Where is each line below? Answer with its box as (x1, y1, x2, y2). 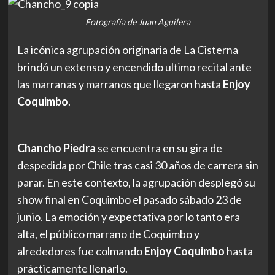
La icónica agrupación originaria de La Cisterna (17, 42, 238, 56)
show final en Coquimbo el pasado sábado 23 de (17, 192, 242, 206)
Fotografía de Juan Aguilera (85, 16, 190, 27)
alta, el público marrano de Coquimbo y (17, 227, 199, 241)
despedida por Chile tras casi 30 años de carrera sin (17, 158, 258, 172)
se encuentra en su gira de (95, 141, 222, 155)
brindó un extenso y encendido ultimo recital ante (17, 60, 252, 74)
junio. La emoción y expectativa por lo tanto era (17, 209, 240, 223)
